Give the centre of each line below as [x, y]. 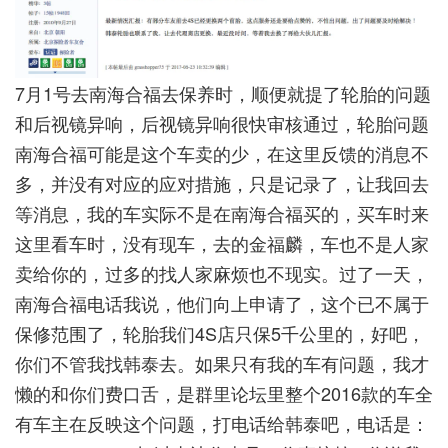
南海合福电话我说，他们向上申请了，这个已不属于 [222, 302]
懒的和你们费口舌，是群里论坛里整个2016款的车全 [224, 392]
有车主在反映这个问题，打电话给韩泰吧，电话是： [222, 422]
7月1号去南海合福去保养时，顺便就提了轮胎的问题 [223, 92]
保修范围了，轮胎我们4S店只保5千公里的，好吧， [220, 332]
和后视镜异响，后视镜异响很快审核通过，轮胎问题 [222, 122]
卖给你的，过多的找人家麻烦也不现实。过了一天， [222, 272]
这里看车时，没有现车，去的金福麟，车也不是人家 [222, 242]
